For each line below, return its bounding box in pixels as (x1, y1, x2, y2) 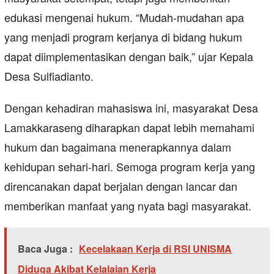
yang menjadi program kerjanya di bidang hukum (4, 29, 242, 45)
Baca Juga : (18, 242, 73, 256)
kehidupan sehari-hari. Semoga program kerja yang (4, 158, 255, 175)
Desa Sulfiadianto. (4, 68, 94, 84)
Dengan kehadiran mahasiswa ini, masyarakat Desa (4, 100, 258, 116)
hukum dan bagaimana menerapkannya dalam (4, 139, 231, 155)
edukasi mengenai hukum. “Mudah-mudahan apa (4, 9, 244, 26)
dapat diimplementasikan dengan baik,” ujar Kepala (4, 48, 253, 65)
